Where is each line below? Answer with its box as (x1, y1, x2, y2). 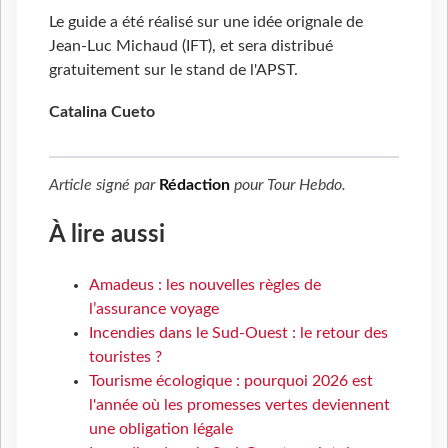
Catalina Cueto (49, 104, 155, 121)
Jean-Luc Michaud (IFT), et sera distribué (49, 38, 333, 55)
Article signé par (49, 177, 159, 194)
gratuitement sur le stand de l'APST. (49, 62, 298, 79)
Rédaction (159, 177, 230, 194)
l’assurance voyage (89, 300, 219, 317)
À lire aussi (49, 222, 165, 247)
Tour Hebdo (267, 177, 342, 194)
